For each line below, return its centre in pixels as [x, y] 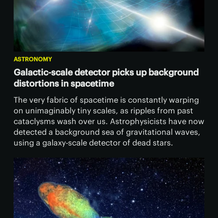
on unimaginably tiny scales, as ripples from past [103, 111]
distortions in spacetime [64, 84]
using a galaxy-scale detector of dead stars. [93, 143]
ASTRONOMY [33, 59]
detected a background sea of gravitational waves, [107, 132]
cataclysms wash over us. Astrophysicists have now [109, 121]
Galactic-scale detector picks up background [106, 73]
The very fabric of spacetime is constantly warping [106, 100]
